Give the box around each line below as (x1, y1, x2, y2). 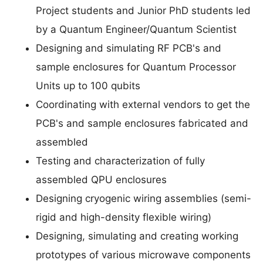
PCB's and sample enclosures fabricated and (36, 117, 248, 129)
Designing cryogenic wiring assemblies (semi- (36, 192, 251, 204)
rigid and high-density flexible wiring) (36, 211, 211, 223)
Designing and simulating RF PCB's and (36, 42, 221, 54)
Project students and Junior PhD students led (36, 4, 251, 16)
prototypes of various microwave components (36, 248, 251, 261)
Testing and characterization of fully (36, 154, 205, 167)
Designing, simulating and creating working (36, 230, 238, 242)
